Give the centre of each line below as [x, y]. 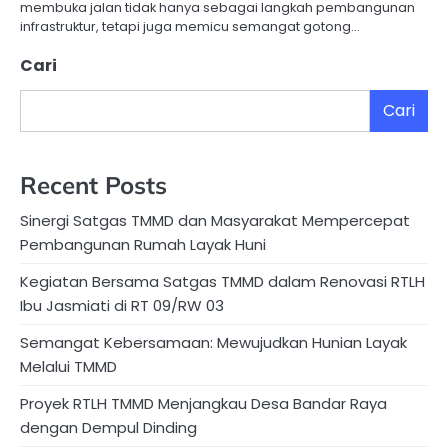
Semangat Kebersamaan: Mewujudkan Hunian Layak [213, 342]
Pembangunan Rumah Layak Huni [143, 244]
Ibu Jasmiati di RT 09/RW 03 [122, 305]
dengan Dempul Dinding [108, 427]
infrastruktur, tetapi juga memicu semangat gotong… [190, 26]
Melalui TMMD [68, 366]
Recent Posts [93, 184]
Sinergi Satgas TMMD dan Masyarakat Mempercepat [215, 220]
